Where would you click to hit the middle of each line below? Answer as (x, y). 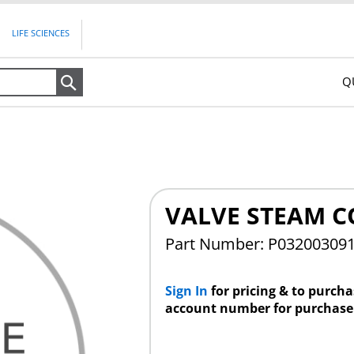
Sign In (188, 290)
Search (107, 82)
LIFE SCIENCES (41, 33)
